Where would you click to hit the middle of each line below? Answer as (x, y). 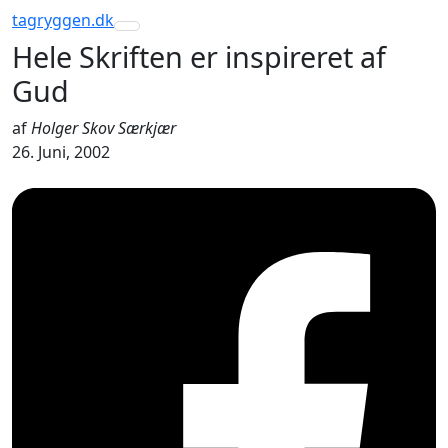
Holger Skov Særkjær (103, 128)
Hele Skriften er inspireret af (199, 56)
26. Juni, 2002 (61, 152)
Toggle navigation (208, 34)
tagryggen (51, 20)
